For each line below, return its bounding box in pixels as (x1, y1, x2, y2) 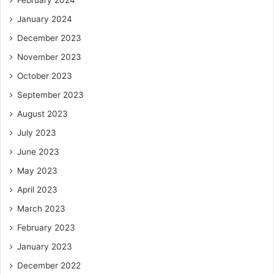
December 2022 (17, 260, 81, 270)
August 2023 (17, 108, 68, 119)
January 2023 (17, 241, 72, 251)
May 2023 (17, 165, 57, 176)
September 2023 (17, 89, 84, 100)
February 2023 (17, 222, 75, 232)
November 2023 (17, 51, 81, 62)
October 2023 (17, 70, 72, 81)
